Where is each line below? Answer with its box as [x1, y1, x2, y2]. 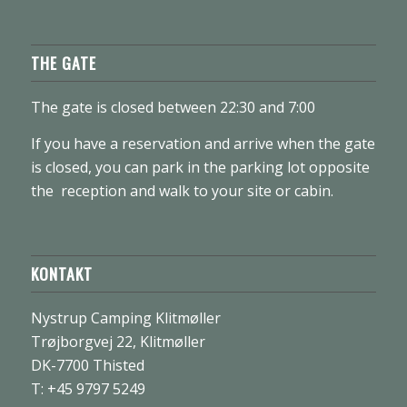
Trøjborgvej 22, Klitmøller [30, 332, 205, 352]
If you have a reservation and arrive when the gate [30, 133, 375, 154]
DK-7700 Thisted [30, 355, 144, 376]
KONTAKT [30, 262, 93, 286]
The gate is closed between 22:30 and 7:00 [30, 97, 315, 118]
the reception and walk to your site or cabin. [30, 180, 333, 201]
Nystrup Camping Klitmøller [30, 308, 221, 329]
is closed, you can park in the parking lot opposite [30, 156, 370, 177]
